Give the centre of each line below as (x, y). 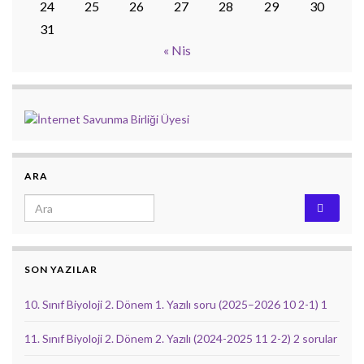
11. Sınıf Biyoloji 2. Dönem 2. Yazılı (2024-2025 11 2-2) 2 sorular (181, 339)
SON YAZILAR (61, 270)
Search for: (57, 203)
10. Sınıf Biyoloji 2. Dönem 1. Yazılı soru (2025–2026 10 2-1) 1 (176, 305)
